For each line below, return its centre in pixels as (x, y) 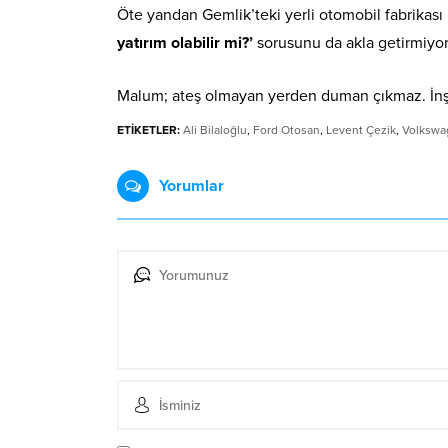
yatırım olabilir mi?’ (185, 43)
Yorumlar (191, 186)
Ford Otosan (286, 130)
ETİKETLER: (148, 130)
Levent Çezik (361, 130)
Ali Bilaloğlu (215, 130)
